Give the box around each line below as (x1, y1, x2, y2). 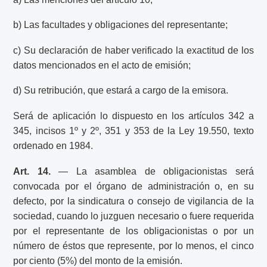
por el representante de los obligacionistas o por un (13, 225, 254, 236)
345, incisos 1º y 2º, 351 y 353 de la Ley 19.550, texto (13, 125, 254, 136)
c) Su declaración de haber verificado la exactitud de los (13, 45, 254, 55)
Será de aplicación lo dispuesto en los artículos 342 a (13, 110, 254, 121)
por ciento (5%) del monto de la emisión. (13, 255, 183, 266)
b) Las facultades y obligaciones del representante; (13, 20, 228, 30)
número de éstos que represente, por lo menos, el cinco (13, 240, 254, 251)
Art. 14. (13, 166, 51, 176)
